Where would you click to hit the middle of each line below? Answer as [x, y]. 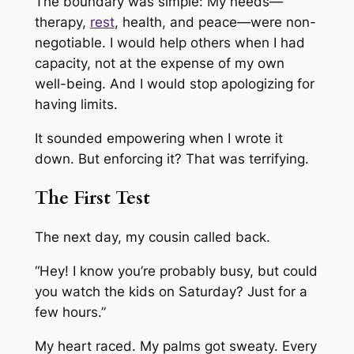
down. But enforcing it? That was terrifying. [171, 158]
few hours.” [70, 312]
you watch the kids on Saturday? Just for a [171, 291]
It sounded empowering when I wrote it [158, 138]
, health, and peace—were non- [215, 22]
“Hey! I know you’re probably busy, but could [176, 271]
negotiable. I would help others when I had [169, 42]
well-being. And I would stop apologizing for [174, 83]
